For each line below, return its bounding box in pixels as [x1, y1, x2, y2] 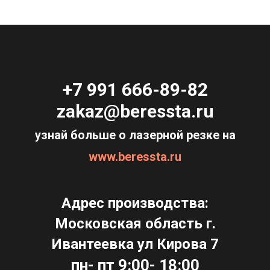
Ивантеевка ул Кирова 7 [51, 236, 219, 253]
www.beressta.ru [89, 149, 181, 165]
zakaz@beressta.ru [56, 101, 214, 122]
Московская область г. [54, 215, 216, 233]
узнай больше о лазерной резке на [34, 128, 236, 143]
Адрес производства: [61, 195, 209, 212]
